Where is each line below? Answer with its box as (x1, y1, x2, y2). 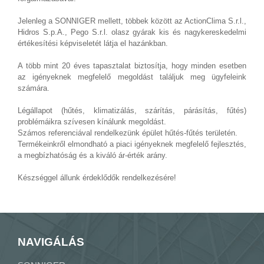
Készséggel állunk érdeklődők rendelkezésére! (18, 173, 176, 182)
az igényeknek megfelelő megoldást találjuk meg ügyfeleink (18, 72, 246, 81)
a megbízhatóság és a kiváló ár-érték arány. (18, 151, 167, 160)
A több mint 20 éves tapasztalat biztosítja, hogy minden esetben (18, 61, 246, 70)
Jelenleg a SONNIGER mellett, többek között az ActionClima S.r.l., (18, 16, 246, 25)
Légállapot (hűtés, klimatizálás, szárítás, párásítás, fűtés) (18, 106, 246, 115)
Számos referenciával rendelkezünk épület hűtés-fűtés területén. (18, 128, 237, 137)
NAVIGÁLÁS (18, 236, 84, 248)
